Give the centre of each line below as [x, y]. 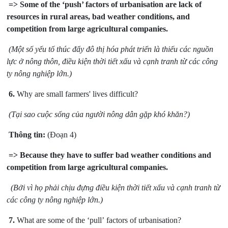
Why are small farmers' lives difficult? [77, 94]
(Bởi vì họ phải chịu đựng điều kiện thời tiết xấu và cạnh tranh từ [115, 188]
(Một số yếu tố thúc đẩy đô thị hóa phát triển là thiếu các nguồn [111, 49]
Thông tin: [27, 135]
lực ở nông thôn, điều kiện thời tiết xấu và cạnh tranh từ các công [112, 62]
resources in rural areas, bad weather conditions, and [98, 17]
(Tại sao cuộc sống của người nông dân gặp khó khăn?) [99, 115]
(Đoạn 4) [61, 135]
